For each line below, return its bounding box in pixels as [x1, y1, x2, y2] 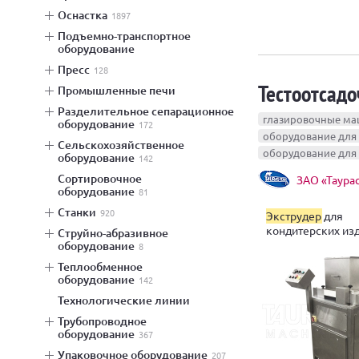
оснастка [67, 7, 107, 22]
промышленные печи [66, 83, 175, 98]
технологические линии [63, 292, 190, 308]
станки [65, 204, 96, 220]
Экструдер [266, 208, 321, 223]
